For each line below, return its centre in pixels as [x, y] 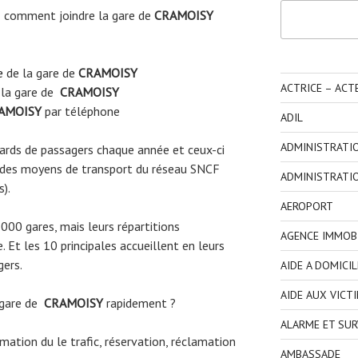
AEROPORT [306, 206]
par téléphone [82, 111]
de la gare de [41, 72]
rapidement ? [141, 302]
